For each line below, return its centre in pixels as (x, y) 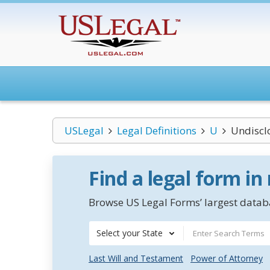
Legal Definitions (156, 130)
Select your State (130, 233)
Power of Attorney (227, 258)
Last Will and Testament (136, 258)
